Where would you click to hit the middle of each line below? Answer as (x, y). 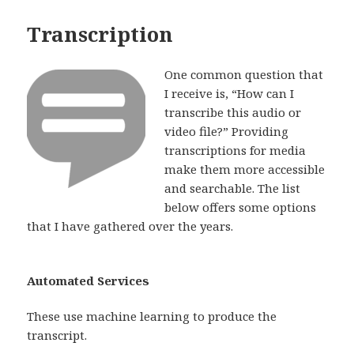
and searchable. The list (233, 188)
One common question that (244, 74)
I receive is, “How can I (230, 93)
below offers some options (241, 207)
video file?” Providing (227, 131)
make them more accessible (245, 169)
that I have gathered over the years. (130, 226)
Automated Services (88, 280)
